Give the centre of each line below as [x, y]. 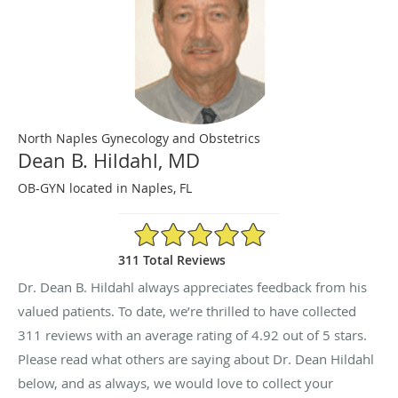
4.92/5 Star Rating [185, 228]
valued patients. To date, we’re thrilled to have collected [187, 310]
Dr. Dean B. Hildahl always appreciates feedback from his [192, 287]
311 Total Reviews [172, 259]
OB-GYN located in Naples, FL [105, 187]
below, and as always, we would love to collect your [175, 382]
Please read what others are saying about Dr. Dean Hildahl [196, 358]
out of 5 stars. [323, 334]
